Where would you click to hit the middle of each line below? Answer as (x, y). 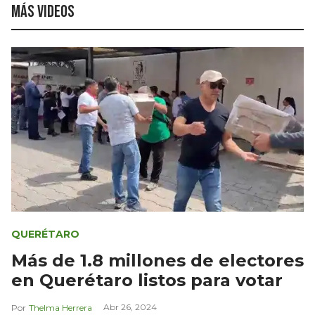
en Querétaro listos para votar (147, 280)
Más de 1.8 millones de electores (157, 260)
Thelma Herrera (60, 307)
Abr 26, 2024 (130, 307)
